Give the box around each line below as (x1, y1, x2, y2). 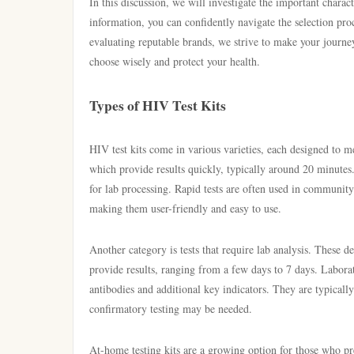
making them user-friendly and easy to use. (89, 201, 281, 216)
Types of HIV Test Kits (89, 95, 226, 115)
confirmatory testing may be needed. (89, 301, 252, 316)
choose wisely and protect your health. (89, 54, 260, 69)
